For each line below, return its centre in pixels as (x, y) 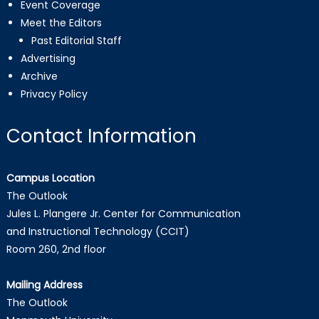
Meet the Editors (61, 23)
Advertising (48, 59)
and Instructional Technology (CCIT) (98, 232)
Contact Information (101, 136)
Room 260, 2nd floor (56, 250)
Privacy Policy (54, 94)
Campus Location (50, 178)
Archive (39, 77)
